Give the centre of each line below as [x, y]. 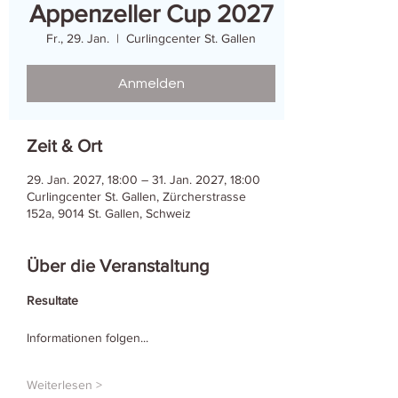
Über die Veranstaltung [118, 266]
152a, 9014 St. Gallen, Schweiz [109, 213]
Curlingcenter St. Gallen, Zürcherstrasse [136, 196]
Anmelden [151, 84]
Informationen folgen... [88, 338]
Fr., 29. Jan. [78, 38]
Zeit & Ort [64, 146]
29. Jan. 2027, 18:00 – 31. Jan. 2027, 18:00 [143, 179]
